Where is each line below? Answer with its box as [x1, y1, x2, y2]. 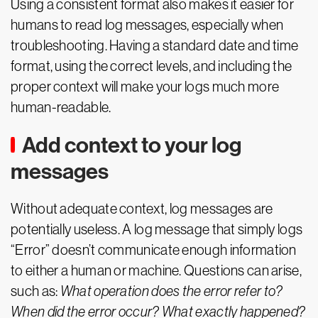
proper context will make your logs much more [11, 79, 280, 94]
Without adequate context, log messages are [11, 201, 273, 216]
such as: [11, 283, 60, 299]
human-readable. [11, 99, 111, 115]
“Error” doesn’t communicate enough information [11, 242, 297, 258]
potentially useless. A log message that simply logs [11, 221, 303, 237]
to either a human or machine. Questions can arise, [11, 263, 302, 278]
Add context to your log [22, 132, 241, 158]
